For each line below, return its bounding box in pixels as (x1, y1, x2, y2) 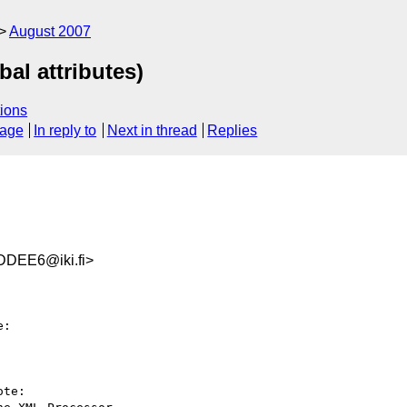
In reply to (34, 123, 97, 139)
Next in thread (106, 123, 197, 139)
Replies (207, 123, 258, 139)
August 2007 (9, 24, 91, 39)
